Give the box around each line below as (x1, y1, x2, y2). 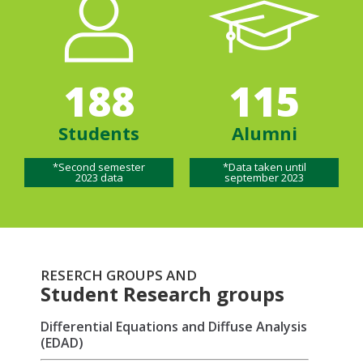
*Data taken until (222, 160, 306, 175)
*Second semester (53, 160, 145, 175)
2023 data (75, 170, 123, 186)
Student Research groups (41, 280, 284, 308)
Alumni (231, 121, 297, 146)
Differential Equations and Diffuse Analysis (41, 318, 307, 336)
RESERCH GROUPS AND (41, 266, 197, 285)
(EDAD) (41, 334, 83, 352)
